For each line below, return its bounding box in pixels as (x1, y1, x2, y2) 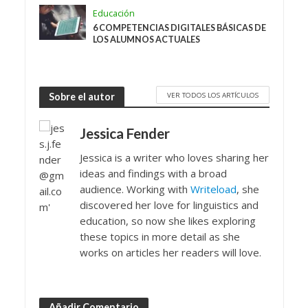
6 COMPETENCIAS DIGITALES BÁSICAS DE (93, 23, 267, 34)
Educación (93, 8, 135, 20)
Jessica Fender (79, 125, 170, 142)
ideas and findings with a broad (79, 166, 227, 181)
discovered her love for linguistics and (79, 198, 258, 212)
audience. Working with (79, 182, 190, 197)
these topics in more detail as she (79, 230, 240, 244)
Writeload (190, 182, 236, 197)
